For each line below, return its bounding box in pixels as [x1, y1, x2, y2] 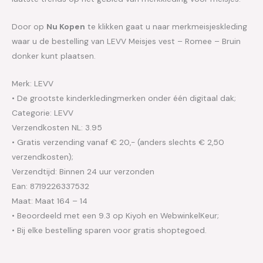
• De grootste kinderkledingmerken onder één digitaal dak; [12, 93, 236, 104]
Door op [12, 21, 46, 32]
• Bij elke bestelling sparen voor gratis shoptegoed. [12, 225, 207, 236]
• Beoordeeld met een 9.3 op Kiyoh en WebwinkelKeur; [12, 210, 219, 221]
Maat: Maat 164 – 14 [12, 195, 87, 207]
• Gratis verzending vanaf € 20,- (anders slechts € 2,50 [12, 137, 224, 148]
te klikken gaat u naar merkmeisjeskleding [85, 21, 247, 32]
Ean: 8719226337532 [12, 181, 89, 192]
